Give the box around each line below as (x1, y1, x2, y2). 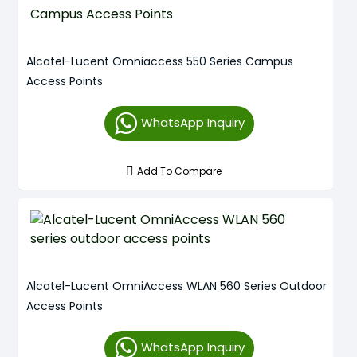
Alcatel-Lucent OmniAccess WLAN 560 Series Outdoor (26, 278, 327, 294)
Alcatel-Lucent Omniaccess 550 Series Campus (26, 53, 293, 69)
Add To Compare (137, 164, 222, 178)
